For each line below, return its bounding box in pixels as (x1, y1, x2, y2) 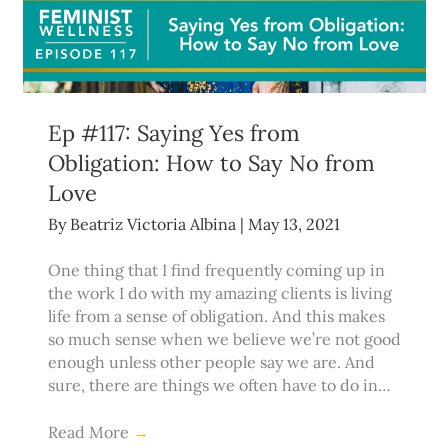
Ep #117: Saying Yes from (47, 119, 300, 148)
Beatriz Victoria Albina (69, 214, 240, 235)
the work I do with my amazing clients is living (47, 283, 392, 304)
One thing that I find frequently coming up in (47, 260, 385, 281)
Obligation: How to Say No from (47, 149, 375, 178)
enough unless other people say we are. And (47, 352, 375, 373)
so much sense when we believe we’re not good (47, 329, 401, 350)
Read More (47, 422, 133, 443)
